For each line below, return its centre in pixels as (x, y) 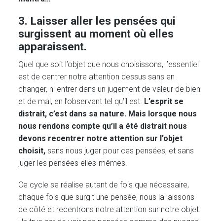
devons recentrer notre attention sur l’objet (101, 138)
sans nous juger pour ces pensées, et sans (121, 150)
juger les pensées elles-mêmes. (73, 163)
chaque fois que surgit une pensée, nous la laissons (107, 197)
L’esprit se (164, 101)
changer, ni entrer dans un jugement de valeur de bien (110, 89)
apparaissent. (53, 46)
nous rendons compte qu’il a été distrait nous (103, 126)
